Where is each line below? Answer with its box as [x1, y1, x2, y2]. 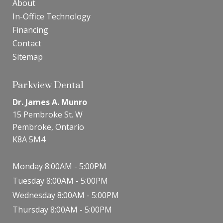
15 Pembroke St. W [12, 109, 83, 120]
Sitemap [12, 51, 43, 62]
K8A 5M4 [12, 134, 45, 145]
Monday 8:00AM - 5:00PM [12, 161, 107, 172]
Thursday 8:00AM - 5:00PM [12, 204, 112, 215]
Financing [12, 24, 48, 35]
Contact [12, 38, 41, 49]
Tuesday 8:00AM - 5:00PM [12, 175, 108, 186]
